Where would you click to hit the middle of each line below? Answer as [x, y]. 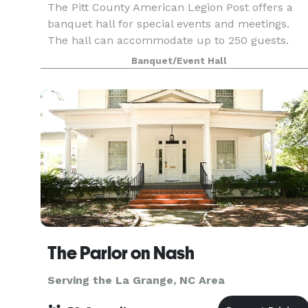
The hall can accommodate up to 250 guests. [168, 40]
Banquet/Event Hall [179, 61]
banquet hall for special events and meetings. [168, 24]
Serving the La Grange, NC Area [136, 280]
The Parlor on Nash [121, 253]
